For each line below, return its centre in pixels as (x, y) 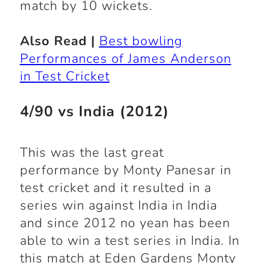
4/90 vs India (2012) (94, 112)
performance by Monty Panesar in (125, 171)
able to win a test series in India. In (129, 241)
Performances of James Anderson (125, 59)
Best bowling (141, 41)
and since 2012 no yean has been (125, 223)
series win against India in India (118, 206)
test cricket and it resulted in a (115, 188)
